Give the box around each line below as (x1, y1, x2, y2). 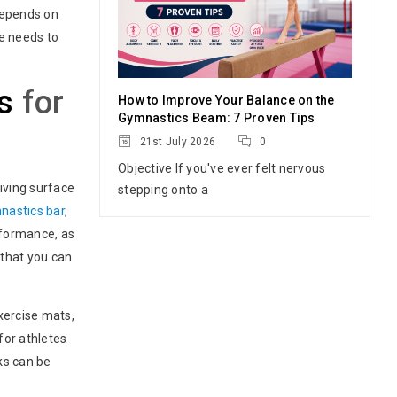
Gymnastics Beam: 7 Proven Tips (118, 111, 315, 125)
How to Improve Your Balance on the (118, 93, 335, 107)
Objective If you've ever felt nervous (118, 161, 326, 175)
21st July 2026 (136, 136, 215, 148)
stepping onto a (118, 183, 208, 197)
